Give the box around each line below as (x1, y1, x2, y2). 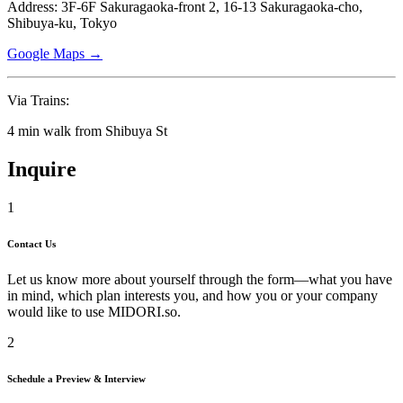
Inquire (7, 157, 76, 181)
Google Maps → (7, 45, 103, 61)
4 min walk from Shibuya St (7, 122, 167, 139)
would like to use (7, 303, 108, 319)
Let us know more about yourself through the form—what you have (7, 271, 392, 287)
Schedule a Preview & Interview (7, 372, 146, 384)
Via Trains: (7, 92, 69, 108)
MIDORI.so (108, 303, 177, 319)
